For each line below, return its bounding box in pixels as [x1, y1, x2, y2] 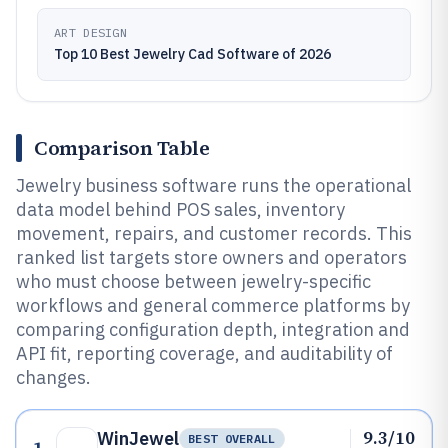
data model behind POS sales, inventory [16, 198, 345, 221]
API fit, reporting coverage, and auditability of [16, 342, 393, 365]
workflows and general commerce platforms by [16, 294, 410, 317]
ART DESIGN [54, 25, 127, 40]
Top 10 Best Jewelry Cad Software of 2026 [54, 45, 331, 63]
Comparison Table [34, 134, 209, 162]
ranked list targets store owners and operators [16, 246, 407, 269]
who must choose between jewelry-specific [16, 270, 371, 293]
